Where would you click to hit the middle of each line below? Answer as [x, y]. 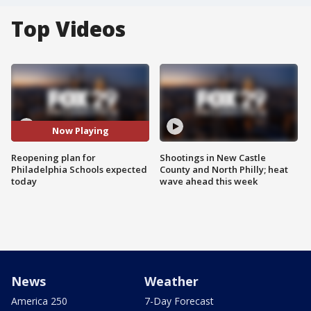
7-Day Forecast [179, 301]
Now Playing [80, 131]
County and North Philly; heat [224, 169]
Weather [171, 281]
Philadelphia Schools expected [79, 169]
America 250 [39, 301]
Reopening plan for [53, 157]
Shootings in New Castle [213, 157]
